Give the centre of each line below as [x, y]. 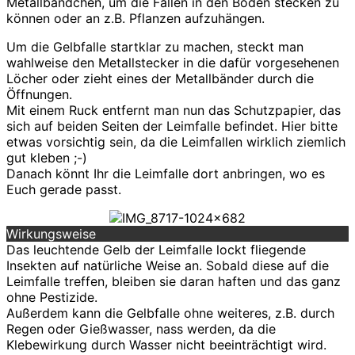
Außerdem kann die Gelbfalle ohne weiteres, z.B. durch [170, 313]
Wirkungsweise [51, 233]
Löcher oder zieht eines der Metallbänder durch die [160, 78]
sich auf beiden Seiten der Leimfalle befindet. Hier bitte [172, 126]
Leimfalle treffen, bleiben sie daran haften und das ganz [174, 281]
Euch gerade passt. [64, 189]
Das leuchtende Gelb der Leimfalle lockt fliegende [156, 249]
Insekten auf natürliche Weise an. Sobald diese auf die [168, 265]
